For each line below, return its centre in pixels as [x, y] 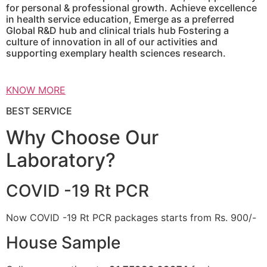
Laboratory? [61, 160]
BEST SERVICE [39, 111]
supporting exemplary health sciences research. [116, 53]
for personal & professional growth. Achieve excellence [131, 7]
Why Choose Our [82, 137]
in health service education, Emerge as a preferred [120, 19]
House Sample [63, 243]
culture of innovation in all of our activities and [112, 41]
